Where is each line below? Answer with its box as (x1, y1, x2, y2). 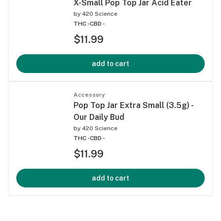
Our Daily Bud (74, 112, 124, 122)
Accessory (74, 91, 105, 98)
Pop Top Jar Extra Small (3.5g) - (74, 100, 193, 110)
